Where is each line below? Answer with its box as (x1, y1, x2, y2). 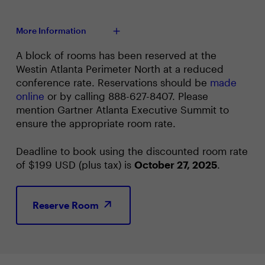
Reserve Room (32, 199, 101, 211)
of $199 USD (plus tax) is (15, 158, 134, 170)
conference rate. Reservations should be (15, 76, 210, 88)
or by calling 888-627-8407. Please (44, 89, 208, 102)
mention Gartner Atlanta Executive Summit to (15, 103, 229, 115)
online (15, 89, 44, 102)
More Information (15, 25, 86, 35)
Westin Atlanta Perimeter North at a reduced (15, 62, 224, 75)
